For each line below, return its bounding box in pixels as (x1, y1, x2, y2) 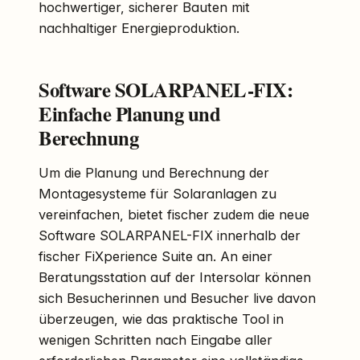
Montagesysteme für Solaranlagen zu (39, 185, 276, 202)
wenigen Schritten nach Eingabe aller (39, 331, 272, 348)
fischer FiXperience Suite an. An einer (39, 247, 272, 264)
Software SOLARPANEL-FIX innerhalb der (39, 227, 301, 243)
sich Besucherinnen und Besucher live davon (39, 289, 316, 306)
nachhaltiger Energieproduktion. (39, 19, 239, 36)
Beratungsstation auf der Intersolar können (39, 268, 311, 285)
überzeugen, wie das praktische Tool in (39, 310, 284, 327)
